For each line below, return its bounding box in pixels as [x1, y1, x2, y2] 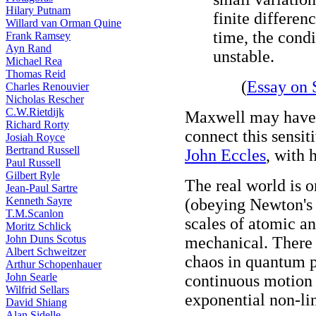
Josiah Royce [6, 131, 65, 143]
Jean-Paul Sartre [6, 182, 78, 194]
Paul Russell [6, 157, 61, 169]
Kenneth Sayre [6, 195, 72, 207]
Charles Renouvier [6, 80, 89, 92]
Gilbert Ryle [6, 169, 60, 181]
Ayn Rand [6, 42, 51, 54]
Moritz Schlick [6, 220, 71, 232]
